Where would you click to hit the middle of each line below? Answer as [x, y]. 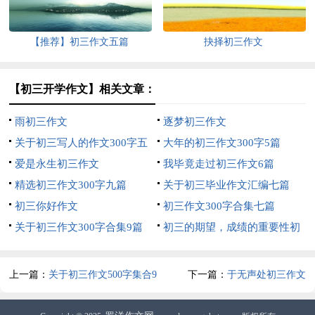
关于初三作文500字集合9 [103, 275]
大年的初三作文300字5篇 [221, 142]
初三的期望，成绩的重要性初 [231, 227]
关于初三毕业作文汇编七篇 [226, 185]
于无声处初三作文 [266, 275]
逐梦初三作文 [194, 121]
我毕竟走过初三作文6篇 [218, 163]
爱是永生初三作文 [57, 163]
